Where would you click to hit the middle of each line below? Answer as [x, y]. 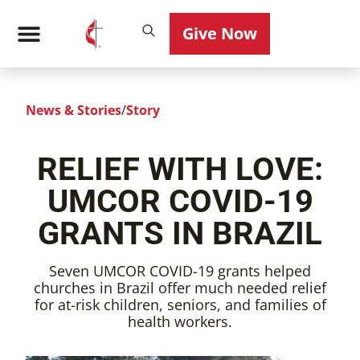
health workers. [180, 321]
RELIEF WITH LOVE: [180, 169]
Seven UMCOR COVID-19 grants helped [180, 271]
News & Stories [74, 110]
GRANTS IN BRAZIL [180, 233]
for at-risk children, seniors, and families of [180, 305]
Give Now [220, 33]
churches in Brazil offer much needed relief [180, 288]
